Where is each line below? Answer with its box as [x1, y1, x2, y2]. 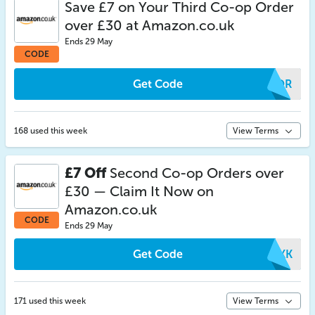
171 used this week [14, 296, 86, 306]
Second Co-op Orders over [106, 165, 284, 181]
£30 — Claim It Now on [65, 183, 214, 200]
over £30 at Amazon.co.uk [65, 17, 235, 34]
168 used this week [14, 126, 87, 136]
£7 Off [65, 165, 106, 181]
